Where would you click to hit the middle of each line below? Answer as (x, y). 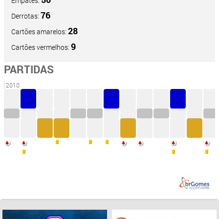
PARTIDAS (29, 69)
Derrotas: (26, 16)
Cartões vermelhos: (41, 47)
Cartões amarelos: (40, 32)
